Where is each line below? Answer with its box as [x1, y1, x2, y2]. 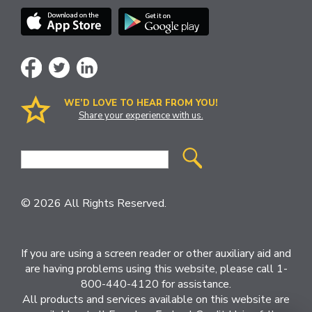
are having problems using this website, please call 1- [24, 260, 288, 276]
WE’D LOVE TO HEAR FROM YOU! [63, 97, 218, 110]
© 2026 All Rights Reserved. [21, 195, 166, 211]
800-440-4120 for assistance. [81, 276, 231, 292]
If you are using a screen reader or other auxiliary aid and [21, 245, 291, 261]
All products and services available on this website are [22, 291, 290, 307]
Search [21, 174, 54, 190]
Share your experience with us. [78, 109, 203, 123]
